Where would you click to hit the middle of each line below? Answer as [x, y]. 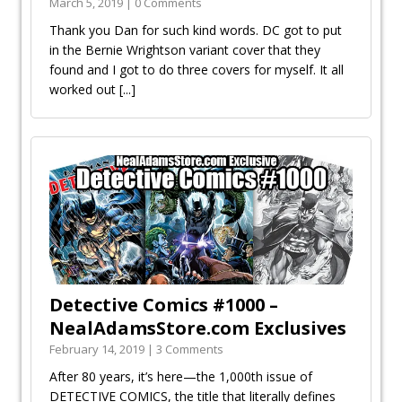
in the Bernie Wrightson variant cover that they [185, 50]
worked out [84, 90]
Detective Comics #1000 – [164, 305]
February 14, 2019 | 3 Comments [136, 350]
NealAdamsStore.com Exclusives [198, 328]
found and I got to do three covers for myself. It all [197, 70]
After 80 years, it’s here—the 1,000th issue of [181, 377]
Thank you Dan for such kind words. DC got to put [196, 31]
